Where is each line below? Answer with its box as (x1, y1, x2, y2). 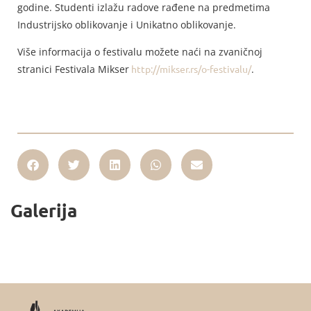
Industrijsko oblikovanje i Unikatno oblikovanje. (17, 18, 236, 31)
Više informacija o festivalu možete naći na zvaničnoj (17, 45, 262, 59)
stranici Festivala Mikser (17, 62, 129, 76)
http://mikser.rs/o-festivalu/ (129, 62, 251, 76)
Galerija (10, 198, 77, 221)
